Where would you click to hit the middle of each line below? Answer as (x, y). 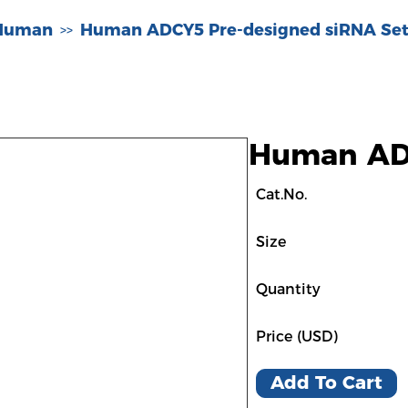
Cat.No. (281, 194)
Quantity (288, 289)
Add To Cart (326, 382)
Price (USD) (297, 337)
